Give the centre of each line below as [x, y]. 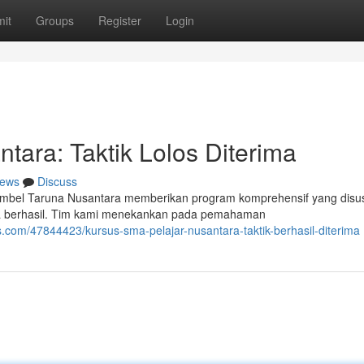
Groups [55, 20]
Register [120, 20]
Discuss [57, 181]
